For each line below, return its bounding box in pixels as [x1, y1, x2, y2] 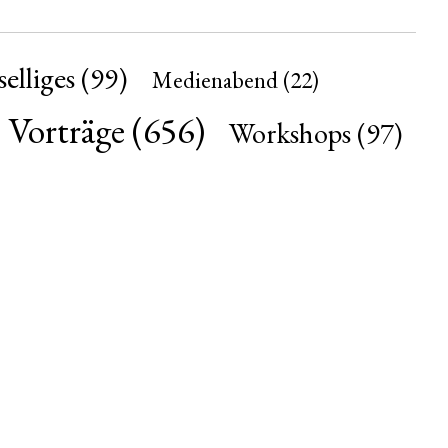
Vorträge [8, 107, 125, 154]
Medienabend [152, 65, 278, 95]
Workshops [229, 114, 351, 152]
